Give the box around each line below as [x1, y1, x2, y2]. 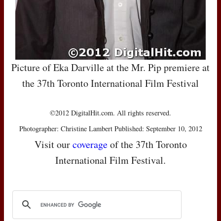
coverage [72, 138, 108, 151]
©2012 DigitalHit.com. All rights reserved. [50, 108, 171, 118]
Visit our [34, 138, 73, 151]
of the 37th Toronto [107, 138, 187, 151]
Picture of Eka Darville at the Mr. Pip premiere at [11, 61, 210, 74]
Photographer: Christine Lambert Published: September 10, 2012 [19, 124, 202, 134]
